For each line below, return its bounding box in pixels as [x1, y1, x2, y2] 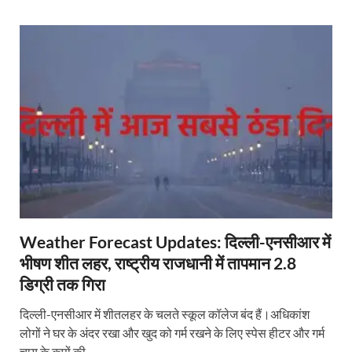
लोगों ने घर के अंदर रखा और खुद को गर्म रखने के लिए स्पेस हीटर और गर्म [20, 325, 324, 341]
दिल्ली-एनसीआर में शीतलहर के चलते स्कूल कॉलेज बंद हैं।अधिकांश [20, 306, 310, 322]
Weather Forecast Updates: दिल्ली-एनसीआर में [20, 232, 331, 252]
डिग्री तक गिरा [20, 274, 105, 295]
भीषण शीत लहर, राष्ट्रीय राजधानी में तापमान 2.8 [20, 253, 296, 273]
